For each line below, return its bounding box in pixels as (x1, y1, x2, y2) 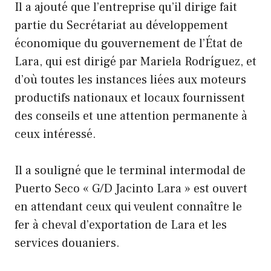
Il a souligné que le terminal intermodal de (15, 162, 246, 178)
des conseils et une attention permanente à (15, 108, 247, 124)
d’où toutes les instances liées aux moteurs (15, 71, 246, 88)
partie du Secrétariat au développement (15, 17, 228, 33)
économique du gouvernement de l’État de (15, 35, 243, 51)
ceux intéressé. (15, 126, 96, 142)
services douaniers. (15, 235, 120, 251)
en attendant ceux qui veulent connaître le (15, 198, 242, 215)
